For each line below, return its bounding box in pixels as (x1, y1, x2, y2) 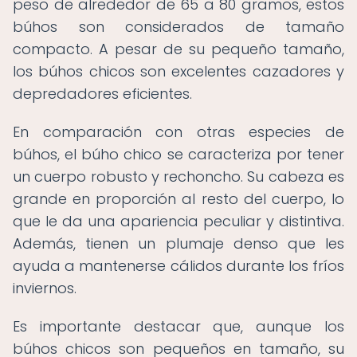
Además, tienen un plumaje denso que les (13, 233, 344, 253)
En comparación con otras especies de (13, 122, 344, 142)
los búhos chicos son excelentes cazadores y (13, 61, 344, 81)
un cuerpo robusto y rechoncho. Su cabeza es (13, 167, 344, 186)
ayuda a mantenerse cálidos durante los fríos (13, 256, 344, 276)
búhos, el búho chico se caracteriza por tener (13, 144, 344, 164)
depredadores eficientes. (13, 84, 192, 104)
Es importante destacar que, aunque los (13, 316, 344, 336)
